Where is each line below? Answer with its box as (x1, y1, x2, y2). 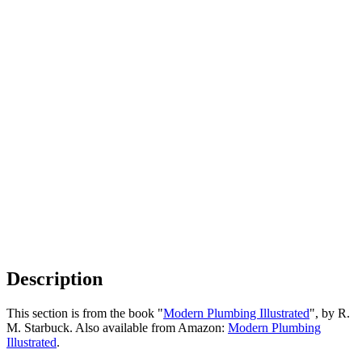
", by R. (309, 305, 350, 320)
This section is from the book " (6, 305, 163, 320)
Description (6, 267, 103, 289)
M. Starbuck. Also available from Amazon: (6, 320, 228, 335)
